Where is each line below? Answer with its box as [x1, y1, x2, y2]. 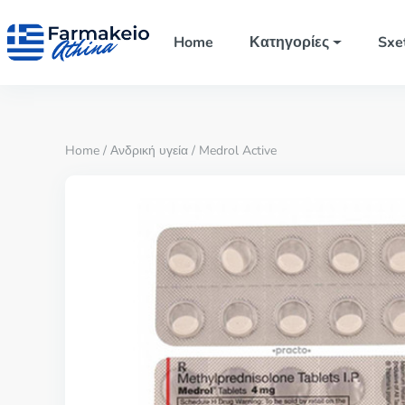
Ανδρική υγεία [110, 142, 188, 159]
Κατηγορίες [249, 33, 329, 52]
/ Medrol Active [188, 142, 277, 159]
